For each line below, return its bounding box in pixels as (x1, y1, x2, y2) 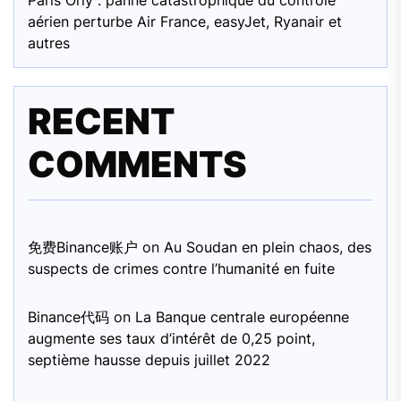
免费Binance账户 (28, 237, 138, 256)
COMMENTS (28, 141, 247, 186)
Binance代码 (28, 307, 109, 326)
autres (28, 33, 70, 52)
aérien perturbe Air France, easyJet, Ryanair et (28, 12, 342, 30)
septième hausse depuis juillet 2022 (28, 350, 270, 369)
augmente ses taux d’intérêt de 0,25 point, (28, 328, 315, 347)
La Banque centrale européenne (135, 307, 349, 326)
